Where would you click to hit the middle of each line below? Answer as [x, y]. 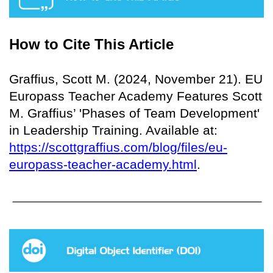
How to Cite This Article [91, 44]
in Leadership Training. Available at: [113, 130]
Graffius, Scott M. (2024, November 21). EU [136, 79]
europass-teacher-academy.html [103, 165]
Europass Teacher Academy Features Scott [136, 96]
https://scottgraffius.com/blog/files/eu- [118, 147]
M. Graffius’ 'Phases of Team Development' [134, 113]
